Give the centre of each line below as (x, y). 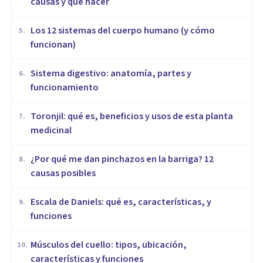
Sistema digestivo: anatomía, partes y (111, 74)
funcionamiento (65, 88)
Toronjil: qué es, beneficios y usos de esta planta (132, 117)
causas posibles (63, 173)
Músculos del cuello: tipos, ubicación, (109, 245)
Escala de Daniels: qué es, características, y (121, 202)
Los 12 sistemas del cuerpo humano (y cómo (123, 31)
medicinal (51, 131)
